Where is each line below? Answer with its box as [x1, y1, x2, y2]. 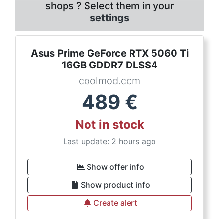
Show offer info [87, 162, 144, 172]
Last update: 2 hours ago [63, 136, 156, 146]
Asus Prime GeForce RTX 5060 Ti [30, 47, 189, 59]
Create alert [93, 198, 137, 208]
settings [90, 12, 129, 23]
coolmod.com [79, 75, 140, 87]
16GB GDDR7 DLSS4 [61, 59, 158, 71]
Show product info [81, 180, 150, 190]
